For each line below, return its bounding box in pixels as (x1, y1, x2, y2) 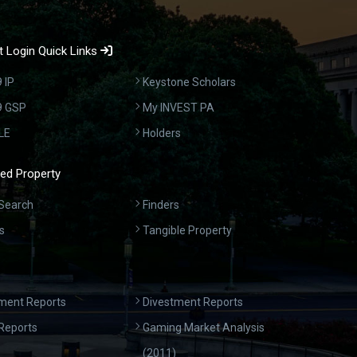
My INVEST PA (143, 101, 215, 115)
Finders (143, 198, 180, 212)
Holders (143, 127, 182, 140)
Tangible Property (143, 224, 233, 237)
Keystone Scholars (143, 76, 237, 89)
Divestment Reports (143, 296, 244, 309)
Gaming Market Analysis (143, 321, 265, 335)
